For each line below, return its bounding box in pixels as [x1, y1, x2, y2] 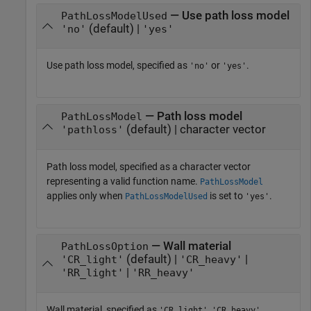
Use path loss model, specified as [47, 60, 190, 72]
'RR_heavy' [131, 267, 194, 279]
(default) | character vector [123, 123, 266, 137]
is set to [208, 190, 245, 201]
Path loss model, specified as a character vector [47, 160, 251, 172]
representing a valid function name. [47, 175, 200, 187]
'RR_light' [60, 267, 124, 279]
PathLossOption [60, 241, 149, 253]
